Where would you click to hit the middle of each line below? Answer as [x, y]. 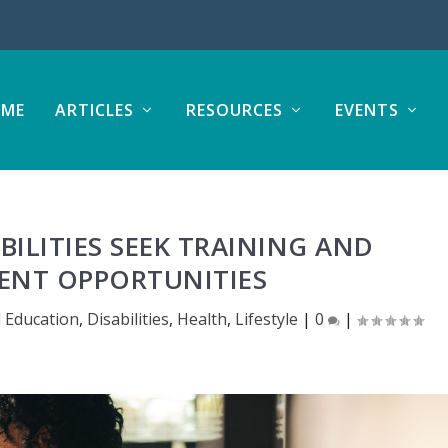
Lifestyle [266, 318]
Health [201, 318]
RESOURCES [234, 110]
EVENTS [366, 110]
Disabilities [127, 318]
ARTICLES [94, 110]
